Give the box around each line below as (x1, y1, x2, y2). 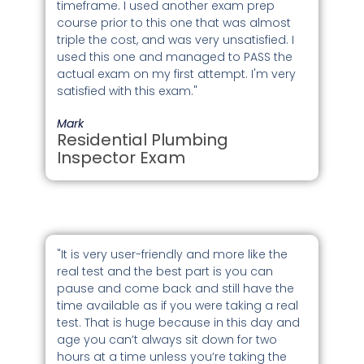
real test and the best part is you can (57, 262, 274, 279)
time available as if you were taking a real (57, 297, 299, 314)
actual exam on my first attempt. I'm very (57, 65, 297, 82)
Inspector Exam (57, 145, 186, 169)
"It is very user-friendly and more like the (57, 245, 288, 262)
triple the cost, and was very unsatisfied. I (57, 31, 295, 48)
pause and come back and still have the (57, 279, 295, 297)
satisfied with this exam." (57, 82, 198, 99)
